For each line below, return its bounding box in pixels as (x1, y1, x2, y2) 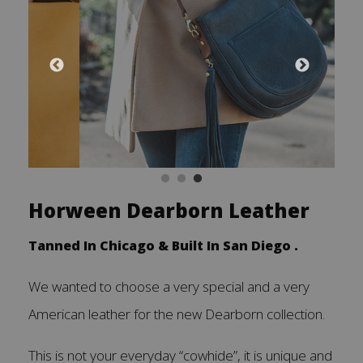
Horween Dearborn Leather (28, 196, 314, 224)
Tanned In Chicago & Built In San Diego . (28, 236, 321, 254)
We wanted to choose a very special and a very (28, 276, 310, 296)
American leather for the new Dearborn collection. (28, 304, 331, 323)
